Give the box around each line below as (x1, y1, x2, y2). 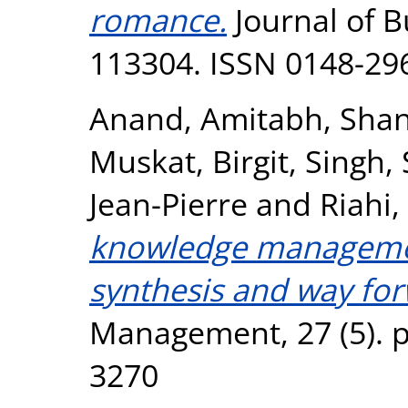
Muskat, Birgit (89, 138, 289, 182)
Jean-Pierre (89, 181, 248, 225)
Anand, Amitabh (89, 96, 323, 139)
